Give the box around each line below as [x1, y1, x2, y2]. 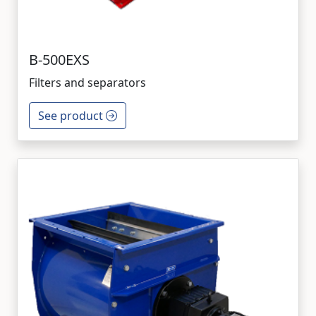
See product [38, 108, 106, 123]
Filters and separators [29, 75, 146, 90]
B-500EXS [29, 50, 90, 69]
